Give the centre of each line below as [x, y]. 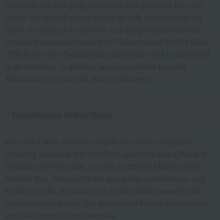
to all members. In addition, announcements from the [96, 67]
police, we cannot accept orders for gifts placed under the [104, 17]
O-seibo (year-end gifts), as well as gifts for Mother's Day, [103, 166]
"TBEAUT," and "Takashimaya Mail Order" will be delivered [107, 54]
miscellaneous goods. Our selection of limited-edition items [107, 203]
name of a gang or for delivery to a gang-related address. [103, 30]
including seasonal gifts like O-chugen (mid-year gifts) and [106, 154]
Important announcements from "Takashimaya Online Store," [110, 42]
